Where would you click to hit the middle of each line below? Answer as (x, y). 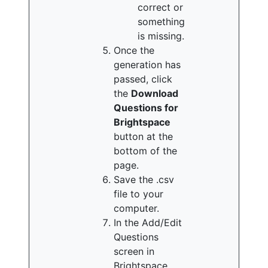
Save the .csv (144, 179)
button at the (143, 136)
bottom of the (145, 151)
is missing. (161, 36)
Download (155, 93)
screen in (134, 251)
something (161, 22)
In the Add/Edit (148, 223)
